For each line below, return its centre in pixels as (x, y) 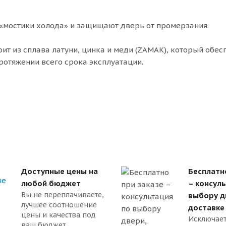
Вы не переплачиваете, (63, 194)
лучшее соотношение (59, 205)
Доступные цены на (60, 171)
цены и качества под (59, 215)
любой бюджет (51, 183)
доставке (206, 207)
